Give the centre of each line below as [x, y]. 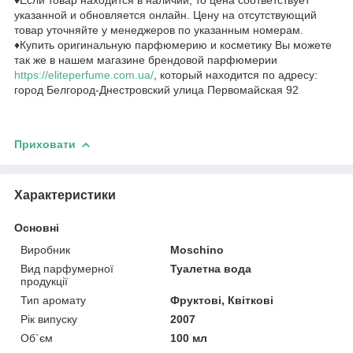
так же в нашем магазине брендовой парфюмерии [146, 59]
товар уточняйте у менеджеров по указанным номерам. [159, 30]
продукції [44, 281]
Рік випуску [49, 319]
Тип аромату [53, 300]
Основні [37, 227]
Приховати [45, 144]
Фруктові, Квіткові [222, 300]
